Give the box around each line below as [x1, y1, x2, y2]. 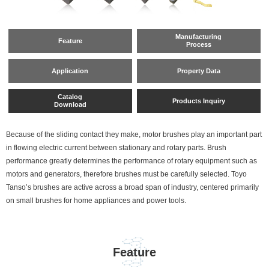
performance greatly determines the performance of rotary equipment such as [6, 157, 257, 165]
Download [53, 101, 86, 108]
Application [52, 67, 89, 74]
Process [186, 41, 211, 48]
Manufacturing [175, 33, 222, 40]
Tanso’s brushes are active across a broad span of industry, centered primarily [6, 183, 259, 192]
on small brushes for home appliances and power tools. [6, 196, 186, 205]
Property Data [177, 67, 220, 74]
